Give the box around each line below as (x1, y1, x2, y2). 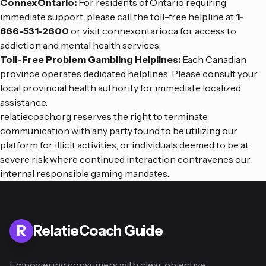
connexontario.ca (102, 25, 178, 37)
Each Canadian (180, 53, 246, 65)
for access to (178, 25, 236, 37)
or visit (69, 25, 102, 37)
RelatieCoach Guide (33, 222, 163, 239)
